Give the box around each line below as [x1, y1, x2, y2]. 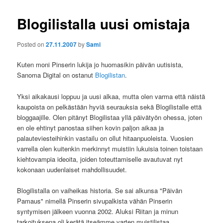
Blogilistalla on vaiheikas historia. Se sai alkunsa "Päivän [17, 185, 183, 195]
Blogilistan [95, 70, 125, 80]
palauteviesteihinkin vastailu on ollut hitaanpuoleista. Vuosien [17, 133, 194, 143]
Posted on [17, 40, 46, 49]
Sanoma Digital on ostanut [17, 70, 96, 80]
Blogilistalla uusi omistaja [17, 13, 191, 34]
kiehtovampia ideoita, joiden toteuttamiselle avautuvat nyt [17, 154, 183, 164]
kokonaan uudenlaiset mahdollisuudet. [17, 164, 127, 174]
